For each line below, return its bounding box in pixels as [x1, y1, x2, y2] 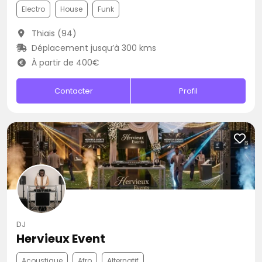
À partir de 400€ [29, 57, 99, 68]
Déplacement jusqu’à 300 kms [29, 42, 156, 54]
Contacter [54, 85, 93, 96]
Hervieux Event [16, 230, 105, 247]
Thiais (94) [29, 27, 77, 39]
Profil [179, 85, 198, 96]
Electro [22, 4, 45, 14]
